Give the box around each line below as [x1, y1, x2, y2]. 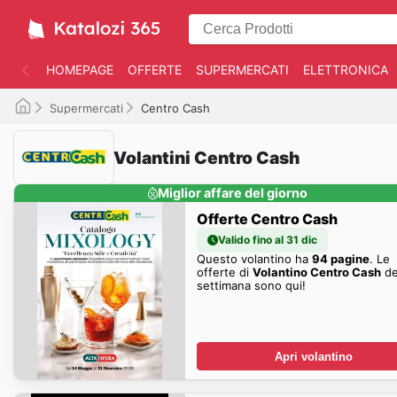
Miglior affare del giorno [158, 185, 308, 201]
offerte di [196, 264, 253, 279]
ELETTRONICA [303, 62, 388, 77]
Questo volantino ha [196, 251, 312, 266]
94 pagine [311, 251, 370, 266]
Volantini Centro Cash [113, 146, 300, 168]
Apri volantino [274, 349, 353, 363]
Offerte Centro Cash [196, 209, 338, 228]
